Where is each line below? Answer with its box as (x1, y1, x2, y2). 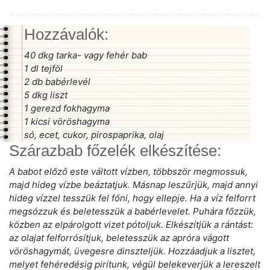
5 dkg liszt (24, 89, 67, 101)
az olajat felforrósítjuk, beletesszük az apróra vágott (9, 232, 229, 243)
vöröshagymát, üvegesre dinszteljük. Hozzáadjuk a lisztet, (9, 245, 256, 257)
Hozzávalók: (24, 25, 108, 43)
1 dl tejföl (24, 63, 63, 74)
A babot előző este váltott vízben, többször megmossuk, (9, 166, 248, 177)
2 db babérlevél (24, 76, 90, 87)
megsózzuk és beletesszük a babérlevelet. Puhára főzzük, (9, 206, 256, 217)
